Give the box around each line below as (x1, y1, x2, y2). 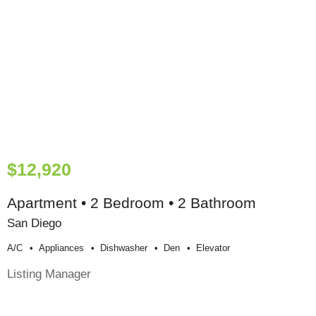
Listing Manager (7, 267, 91, 281)
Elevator (196, 243, 230, 254)
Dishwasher (100, 243, 147, 254)
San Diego (7, 216, 61, 231)
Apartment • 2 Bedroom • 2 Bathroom (7, 195, 256, 212)
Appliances (39, 243, 84, 254)
